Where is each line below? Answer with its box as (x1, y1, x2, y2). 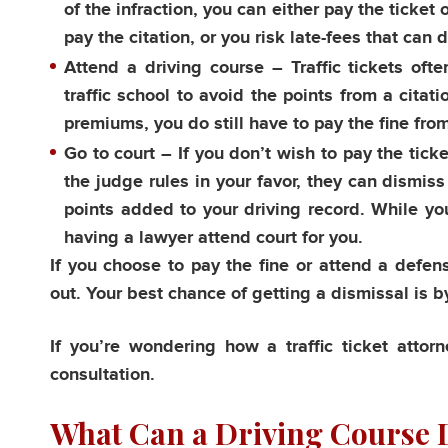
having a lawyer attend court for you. (64, 227, 363, 249)
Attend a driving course (64, 57, 264, 79)
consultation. (50, 364, 155, 386)
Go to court (64, 143, 156, 165)
